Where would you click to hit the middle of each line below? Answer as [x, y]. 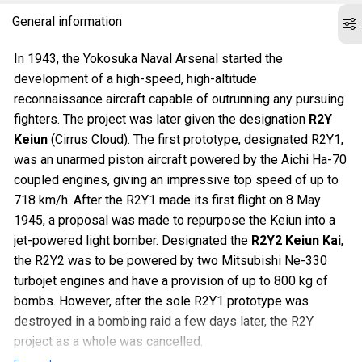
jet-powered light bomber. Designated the [133, 240]
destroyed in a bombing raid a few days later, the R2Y [164, 321]
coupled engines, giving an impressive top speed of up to [176, 180]
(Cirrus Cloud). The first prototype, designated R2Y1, [196, 139]
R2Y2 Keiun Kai [296, 240]
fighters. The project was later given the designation [161, 119]
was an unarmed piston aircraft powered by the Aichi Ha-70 [180, 160]
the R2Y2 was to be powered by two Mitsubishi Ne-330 [170, 261]
